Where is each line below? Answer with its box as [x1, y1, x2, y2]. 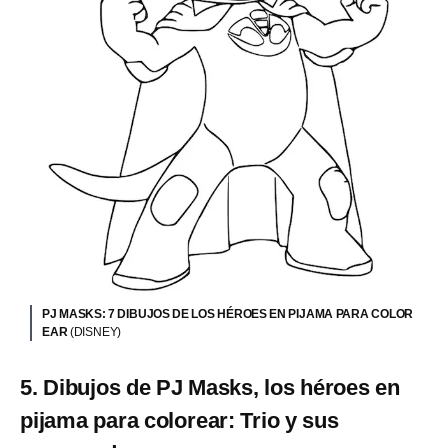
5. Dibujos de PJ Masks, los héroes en [20, 375, 400, 401]
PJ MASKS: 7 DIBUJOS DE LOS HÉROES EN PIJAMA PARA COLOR [42, 307, 414, 322]
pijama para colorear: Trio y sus [20, 408, 339, 434]
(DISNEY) [69, 325, 122, 340]
